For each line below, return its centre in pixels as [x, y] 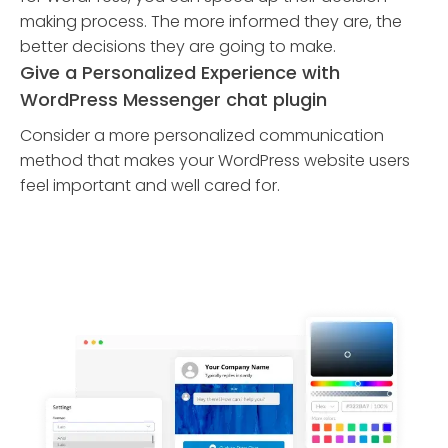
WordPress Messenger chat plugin [173, 99]
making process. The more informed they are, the [211, 21]
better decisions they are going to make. [178, 46]
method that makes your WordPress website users [215, 160]
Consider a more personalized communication [202, 135]
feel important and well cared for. [150, 185]
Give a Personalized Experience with [180, 72]
